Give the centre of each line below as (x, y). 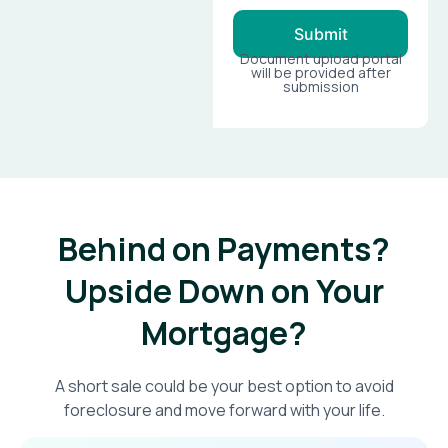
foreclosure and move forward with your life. (224, 410)
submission (320, 87)
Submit (320, 34)
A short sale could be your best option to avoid (224, 386)
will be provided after (320, 73)
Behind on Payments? (224, 249)
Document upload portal (320, 59)
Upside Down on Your (224, 291)
